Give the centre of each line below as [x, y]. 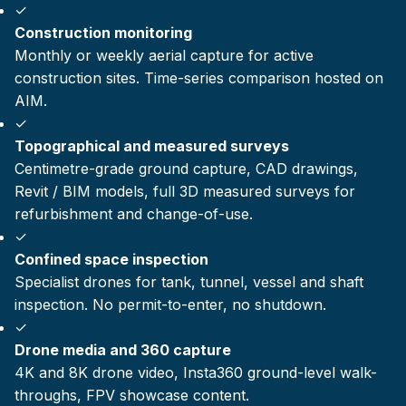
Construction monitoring [103, 33]
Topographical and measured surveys [152, 146]
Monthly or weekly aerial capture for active [164, 56]
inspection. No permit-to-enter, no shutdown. [170, 305]
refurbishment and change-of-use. [134, 214]
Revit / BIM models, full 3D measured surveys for [185, 192]
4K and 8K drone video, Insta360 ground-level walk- [196, 373]
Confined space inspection [111, 260]
